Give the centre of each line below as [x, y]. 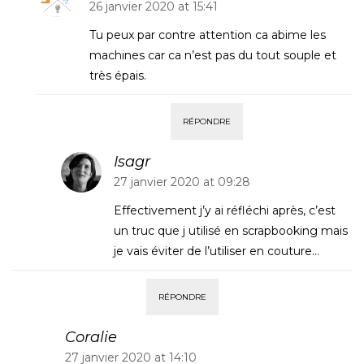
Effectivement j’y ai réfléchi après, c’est [225, 210]
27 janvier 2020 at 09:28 [182, 182]
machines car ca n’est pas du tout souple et [213, 55]
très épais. [118, 76]
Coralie [91, 337]
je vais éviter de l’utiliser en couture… [217, 251]
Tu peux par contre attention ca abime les [208, 35]
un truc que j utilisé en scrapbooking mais [231, 231]
